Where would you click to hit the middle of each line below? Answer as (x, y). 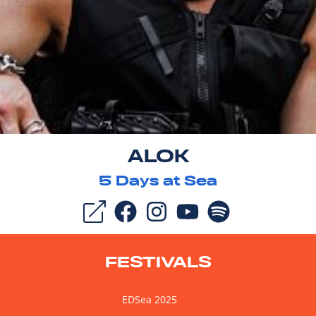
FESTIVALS (158, 261)
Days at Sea (164, 180)
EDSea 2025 (150, 299)
